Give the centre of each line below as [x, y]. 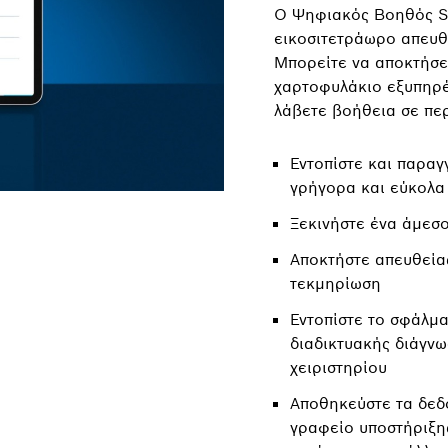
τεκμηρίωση [335, 283]
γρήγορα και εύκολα [367, 187]
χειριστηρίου [338, 367]
